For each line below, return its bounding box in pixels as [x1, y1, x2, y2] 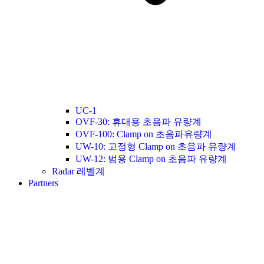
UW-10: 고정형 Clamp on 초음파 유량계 [75, 141, 236, 151]
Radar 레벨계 [52, 166, 105, 176]
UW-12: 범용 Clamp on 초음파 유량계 [75, 153, 227, 164]
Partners [28, 177, 58, 188]
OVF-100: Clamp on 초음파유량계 [75, 128, 212, 139]
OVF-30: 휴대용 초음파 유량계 [75, 116, 202, 127]
